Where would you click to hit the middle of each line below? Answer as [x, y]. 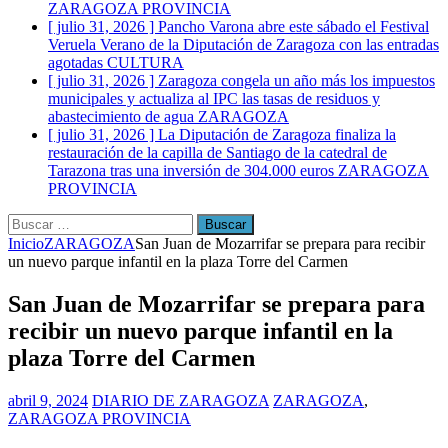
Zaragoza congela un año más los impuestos [296, 80]
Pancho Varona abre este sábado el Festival [293, 26]
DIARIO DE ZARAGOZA [180, 400]
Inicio [26, 243]
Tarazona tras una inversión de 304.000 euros [193, 170]
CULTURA [145, 62]
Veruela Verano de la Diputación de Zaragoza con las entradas [243, 44]
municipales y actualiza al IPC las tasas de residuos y [214, 98]
